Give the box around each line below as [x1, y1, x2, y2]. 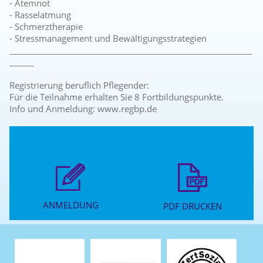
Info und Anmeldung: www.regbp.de [9, 103, 157, 115]
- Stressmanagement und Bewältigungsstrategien [9, 32, 207, 45]
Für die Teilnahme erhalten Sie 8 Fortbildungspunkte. [9, 91, 224, 103]
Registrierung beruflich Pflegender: [9, 79, 150, 92]
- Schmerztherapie [9, 21, 83, 33]
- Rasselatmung [9, 9, 72, 21]
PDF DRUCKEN [163, 200, 222, 213]
